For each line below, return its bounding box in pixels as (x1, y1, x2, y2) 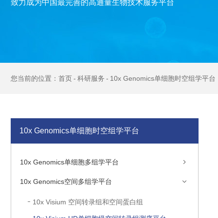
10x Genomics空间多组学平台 (20, 178, 112, 185)
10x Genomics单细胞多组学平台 (20, 158, 119, 166)
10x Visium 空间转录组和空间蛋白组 (33, 198, 143, 206)
